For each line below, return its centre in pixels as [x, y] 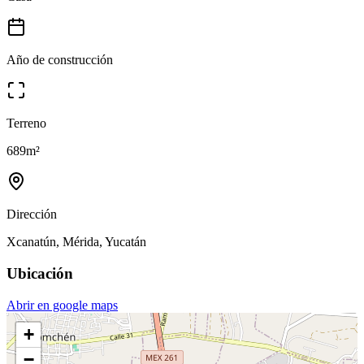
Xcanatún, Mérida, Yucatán [76, 242]
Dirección [32, 214]
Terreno [26, 123]
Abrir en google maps [62, 305]
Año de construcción [60, 60]
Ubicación [40, 273]
